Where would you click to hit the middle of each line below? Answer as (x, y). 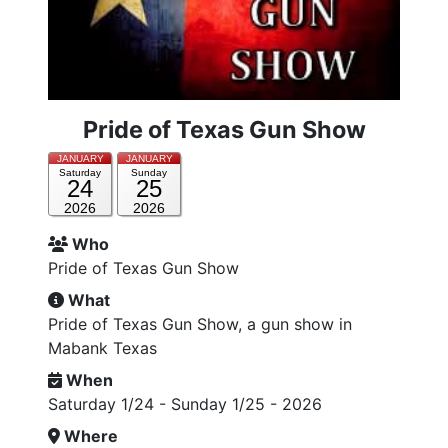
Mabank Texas (102, 348)
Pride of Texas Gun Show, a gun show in (200, 324)
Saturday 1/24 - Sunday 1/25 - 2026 (185, 404)
